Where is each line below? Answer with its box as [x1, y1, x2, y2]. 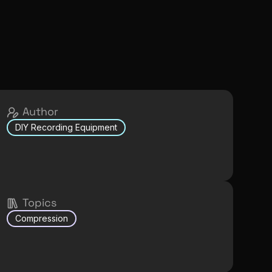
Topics [22, 195, 56, 210]
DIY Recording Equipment [15, 122, 117, 132]
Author [22, 104, 58, 118]
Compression [15, 213, 68, 224]
